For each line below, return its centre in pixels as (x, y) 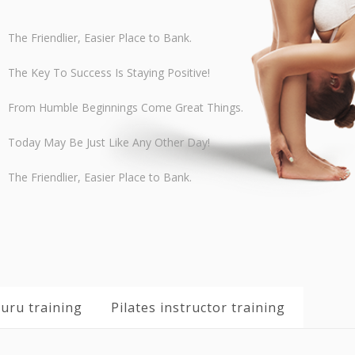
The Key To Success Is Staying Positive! (109, 73)
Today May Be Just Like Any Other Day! (109, 142)
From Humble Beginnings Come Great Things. (125, 107)
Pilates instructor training (198, 307)
